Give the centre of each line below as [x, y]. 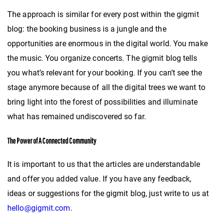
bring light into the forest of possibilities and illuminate [102, 102]
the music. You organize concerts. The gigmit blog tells [102, 58]
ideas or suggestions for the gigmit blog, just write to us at [108, 194]
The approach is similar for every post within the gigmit [103, 14]
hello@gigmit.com [39, 208]
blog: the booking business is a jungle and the [87, 29]
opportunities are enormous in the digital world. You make [108, 43]
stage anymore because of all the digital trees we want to [106, 87]
